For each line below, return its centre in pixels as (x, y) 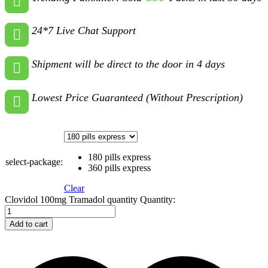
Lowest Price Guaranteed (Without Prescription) (137, 97)
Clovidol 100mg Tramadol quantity (71, 199)
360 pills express (119, 167)
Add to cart (29, 224)
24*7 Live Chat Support (84, 30)
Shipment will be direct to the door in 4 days (128, 64)
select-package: (34, 162)
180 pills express (119, 157)
